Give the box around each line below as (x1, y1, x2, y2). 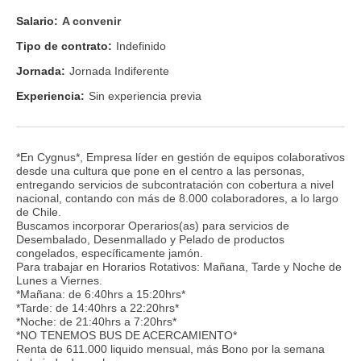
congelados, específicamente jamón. (16, 246, 203, 259)
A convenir (62, 14, 121, 27)
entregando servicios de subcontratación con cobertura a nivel (16, 177, 334, 191)
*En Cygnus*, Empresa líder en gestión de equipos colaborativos (16, 150, 345, 164)
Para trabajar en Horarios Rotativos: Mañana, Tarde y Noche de (16, 259, 342, 273)
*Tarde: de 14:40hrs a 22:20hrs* (16, 301, 179, 314)
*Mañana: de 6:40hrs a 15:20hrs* (16, 287, 185, 301)
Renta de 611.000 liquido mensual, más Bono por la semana (16, 342, 325, 355)
